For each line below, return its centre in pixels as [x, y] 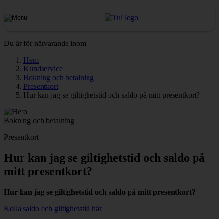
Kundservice [43, 69]
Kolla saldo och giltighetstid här [53, 208]
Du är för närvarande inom [45, 43]
